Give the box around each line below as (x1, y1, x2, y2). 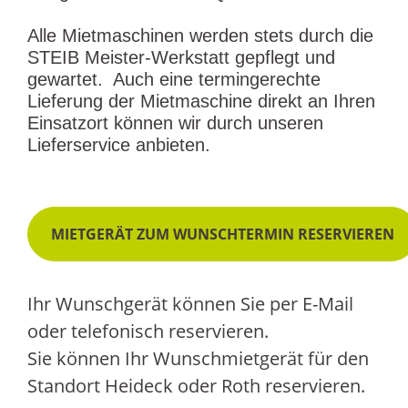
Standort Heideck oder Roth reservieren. (27, 373, 365, 398)
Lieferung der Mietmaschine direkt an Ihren (27, 91, 375, 111)
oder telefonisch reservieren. (27, 319, 269, 343)
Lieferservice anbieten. (27, 135, 210, 155)
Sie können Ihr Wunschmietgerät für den (27, 346, 369, 371)
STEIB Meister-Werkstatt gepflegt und (27, 47, 335, 67)
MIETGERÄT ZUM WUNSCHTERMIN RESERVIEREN (51, 224, 394, 244)
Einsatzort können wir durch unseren (27, 113, 323, 133)
